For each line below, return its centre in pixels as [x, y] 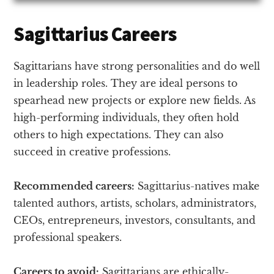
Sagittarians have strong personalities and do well [137, 66]
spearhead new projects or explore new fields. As [135, 100]
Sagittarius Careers [95, 34]
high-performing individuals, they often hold [127, 117]
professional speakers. [68, 237]
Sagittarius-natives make [197, 186]
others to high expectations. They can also [119, 134]
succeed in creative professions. [92, 151]
